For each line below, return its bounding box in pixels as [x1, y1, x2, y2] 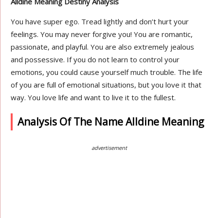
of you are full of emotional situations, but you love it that [11, 80, 202, 90]
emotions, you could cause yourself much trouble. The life [11, 67, 203, 77]
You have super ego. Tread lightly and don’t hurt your [11, 17, 189, 26]
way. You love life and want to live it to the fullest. [11, 92, 176, 102]
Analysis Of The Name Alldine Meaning [18, 115, 204, 128]
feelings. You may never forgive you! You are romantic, [11, 29, 193, 39]
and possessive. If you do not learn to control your [11, 54, 180, 64]
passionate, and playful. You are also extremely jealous [11, 42, 195, 52]
